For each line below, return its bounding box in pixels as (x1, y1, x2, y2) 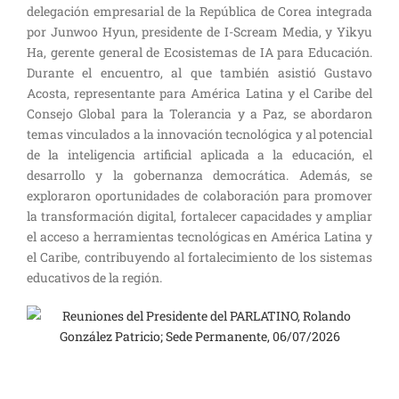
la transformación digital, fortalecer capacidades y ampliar (27, 208, 372, 224)
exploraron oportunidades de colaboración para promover (27, 187, 372, 204)
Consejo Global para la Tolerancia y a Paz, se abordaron (27, 105, 372, 122)
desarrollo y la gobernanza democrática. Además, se (27, 167, 372, 183)
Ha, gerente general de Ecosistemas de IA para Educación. (27, 44, 372, 61)
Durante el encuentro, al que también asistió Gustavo (27, 64, 372, 81)
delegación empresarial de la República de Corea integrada (27, 3, 372, 20)
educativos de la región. (27, 269, 162, 286)
